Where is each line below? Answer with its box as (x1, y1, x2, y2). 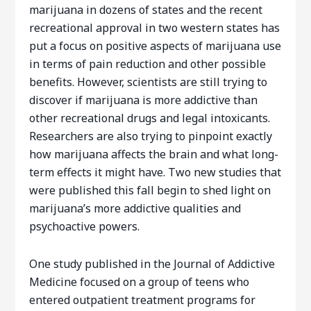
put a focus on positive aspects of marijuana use (29, 38, 282, 53)
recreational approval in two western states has (29, 20, 280, 35)
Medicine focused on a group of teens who (29, 274, 250, 289)
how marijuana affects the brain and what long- (29, 146, 279, 162)
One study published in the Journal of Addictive (29, 256, 276, 271)
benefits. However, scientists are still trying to (29, 74, 268, 90)
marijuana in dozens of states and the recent (29, 2, 263, 17)
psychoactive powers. (29, 219, 140, 234)
